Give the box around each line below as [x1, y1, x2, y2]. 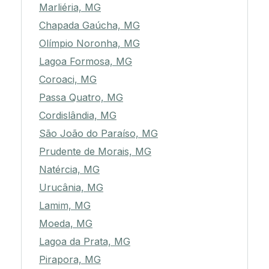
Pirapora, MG [39, 253, 101, 266]
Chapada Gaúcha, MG [39, 19, 140, 32]
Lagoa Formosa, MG [39, 55, 132, 68]
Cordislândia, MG [39, 109, 116, 122]
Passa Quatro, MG [39, 91, 123, 104]
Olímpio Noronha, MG [39, 37, 140, 50]
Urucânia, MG [39, 181, 103, 194]
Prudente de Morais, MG [39, 145, 151, 158]
